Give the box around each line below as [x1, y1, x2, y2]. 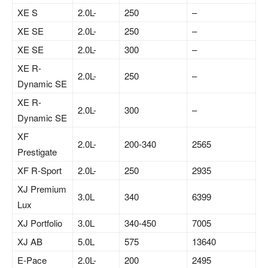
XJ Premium [17, 182, 66, 196]
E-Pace [17, 254, 47, 267]
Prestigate [17, 145, 57, 159]
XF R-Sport [17, 164, 62, 177]
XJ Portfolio [17, 217, 62, 230]
